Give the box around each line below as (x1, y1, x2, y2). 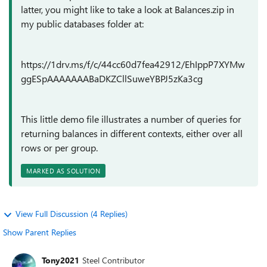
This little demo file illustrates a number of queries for (21, 113, 241, 125)
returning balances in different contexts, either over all (21, 127, 243, 139)
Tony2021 (42, 254, 79, 266)
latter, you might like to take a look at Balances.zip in (21, 3, 234, 15)
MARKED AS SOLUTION (26, 166, 100, 175)
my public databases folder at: (21, 17, 144, 30)
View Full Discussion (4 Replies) (15, 208, 128, 219)
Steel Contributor (82, 254, 145, 266)
